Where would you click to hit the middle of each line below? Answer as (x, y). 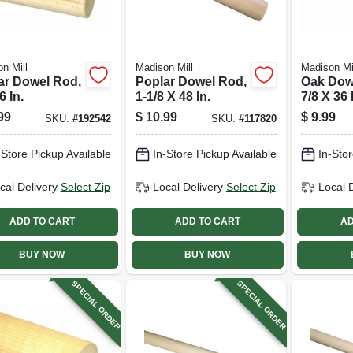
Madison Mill (164, 67)
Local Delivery (188, 187)
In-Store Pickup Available (214, 154)
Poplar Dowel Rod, (191, 81)
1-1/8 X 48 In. (173, 96)
